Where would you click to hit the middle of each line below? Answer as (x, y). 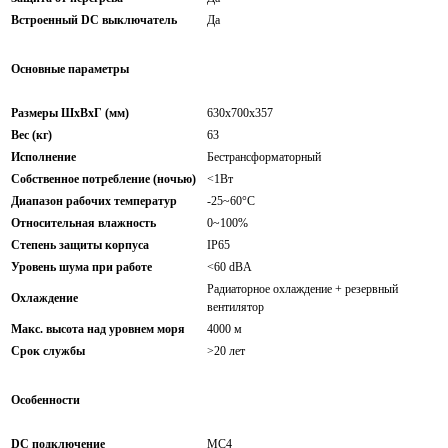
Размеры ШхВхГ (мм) (70, 113)
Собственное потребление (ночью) (103, 179)
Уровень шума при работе (81, 267)
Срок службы (48, 351)
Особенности (45, 399)
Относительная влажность (83, 223)
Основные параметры (70, 68)
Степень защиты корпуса (80, 245)
